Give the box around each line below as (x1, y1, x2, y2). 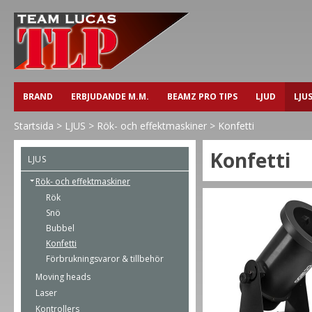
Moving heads (36, 271, 91, 283)
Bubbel (46, 222, 75, 234)
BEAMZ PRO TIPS (167, 91, 237, 102)
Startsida (14, 119, 54, 132)
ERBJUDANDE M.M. (71, 91, 149, 102)
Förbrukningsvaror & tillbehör (46, 253, 164, 265)
